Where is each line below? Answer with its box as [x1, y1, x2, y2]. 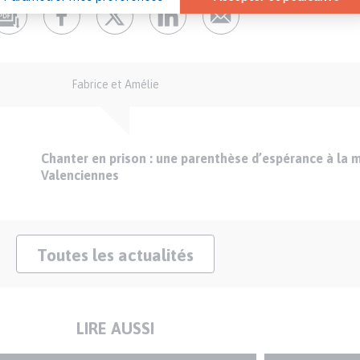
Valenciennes [40, 168, 119, 183]
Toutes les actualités [36, 245, 194, 265]
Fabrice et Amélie [71, 78, 159, 92]
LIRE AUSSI [76, 319, 154, 338]
